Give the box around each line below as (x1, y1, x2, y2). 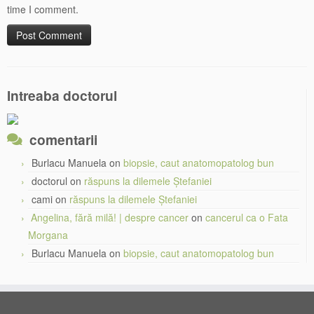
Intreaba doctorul (7, 86, 117, 106)
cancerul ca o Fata (205, 210, 288, 225)
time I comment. (7, 2, 78, 17)
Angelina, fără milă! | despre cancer (31, 210, 189, 225)
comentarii (29, 130, 97, 150)
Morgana (28, 228, 68, 243)
